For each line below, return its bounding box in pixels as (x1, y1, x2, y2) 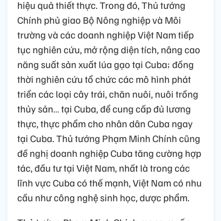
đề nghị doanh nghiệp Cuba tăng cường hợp (17, 147, 201, 160)
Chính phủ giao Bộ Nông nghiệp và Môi (17, 13, 181, 27)
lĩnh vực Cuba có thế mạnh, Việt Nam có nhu (17, 176, 202, 189)
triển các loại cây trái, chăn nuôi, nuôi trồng (17, 87, 198, 101)
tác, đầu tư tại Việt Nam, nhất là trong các (17, 161, 190, 175)
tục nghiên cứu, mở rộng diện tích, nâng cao (17, 43, 200, 56)
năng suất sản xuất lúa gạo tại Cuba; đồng (17, 58, 194, 71)
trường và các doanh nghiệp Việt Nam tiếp (17, 28, 194, 41)
